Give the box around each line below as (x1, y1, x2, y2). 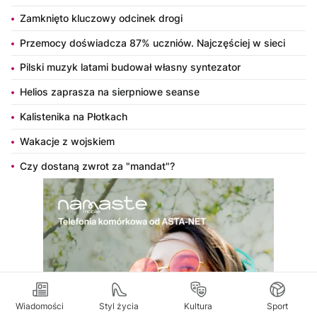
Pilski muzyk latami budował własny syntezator (20, 61, 241, 74)
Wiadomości (16, 300, 64, 311)
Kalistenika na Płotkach (20, 110, 127, 122)
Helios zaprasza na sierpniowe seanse (20, 86, 200, 98)
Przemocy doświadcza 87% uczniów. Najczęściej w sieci (20, 36, 285, 49)
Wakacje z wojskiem (20, 134, 115, 147)
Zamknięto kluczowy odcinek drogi (20, 11, 183, 24)
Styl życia (99, 300, 139, 311)
